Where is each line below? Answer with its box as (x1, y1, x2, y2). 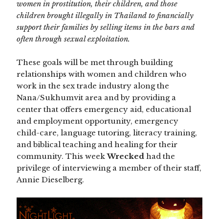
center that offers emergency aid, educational (17, 105, 192, 114)
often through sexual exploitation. (17, 34, 131, 44)
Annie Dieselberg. (17, 175, 85, 185)
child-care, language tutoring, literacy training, (17, 128, 197, 138)
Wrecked (107, 152, 145, 161)
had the (144, 152, 175, 161)
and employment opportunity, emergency (17, 116, 179, 126)
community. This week (17, 152, 108, 161)
